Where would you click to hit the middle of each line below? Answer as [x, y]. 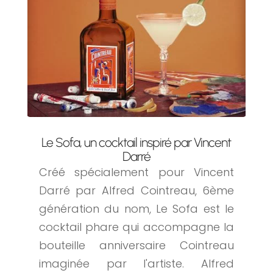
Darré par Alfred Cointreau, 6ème [136, 191]
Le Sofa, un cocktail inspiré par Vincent [136, 143]
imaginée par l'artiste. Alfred [136, 264]
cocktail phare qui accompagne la [136, 227]
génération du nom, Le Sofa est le [136, 209]
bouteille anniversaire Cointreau [136, 246]
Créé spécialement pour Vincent [136, 172]
